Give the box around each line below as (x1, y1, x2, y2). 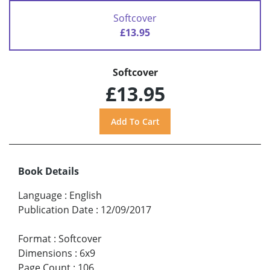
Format (18, 231, 51, 245)
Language (18, 188, 62, 202)
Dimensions (18, 246, 72, 260)
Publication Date (18, 202, 93, 216)
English (69, 188, 102, 202)
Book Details (18, 164, 79, 178)
